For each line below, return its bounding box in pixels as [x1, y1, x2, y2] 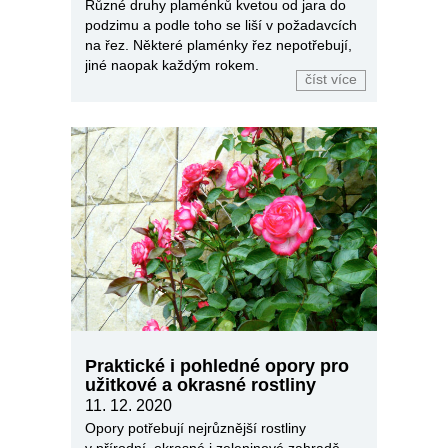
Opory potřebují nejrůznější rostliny [85, 420, 306, 437]
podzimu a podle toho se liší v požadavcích [85, 17, 357, 34]
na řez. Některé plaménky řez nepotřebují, [85, 37, 352, 54]
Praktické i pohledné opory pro [85, 356, 349, 377]
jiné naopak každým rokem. [85, 57, 259, 74]
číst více [305, 72, 357, 88]
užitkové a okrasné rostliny [85, 375, 316, 396]
